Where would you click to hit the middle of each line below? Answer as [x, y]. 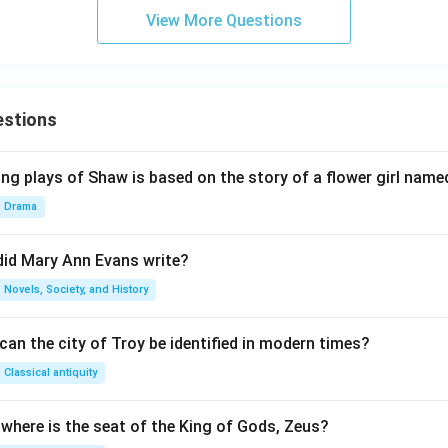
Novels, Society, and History [76, 289]
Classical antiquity [50, 372]
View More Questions [224, 20]
